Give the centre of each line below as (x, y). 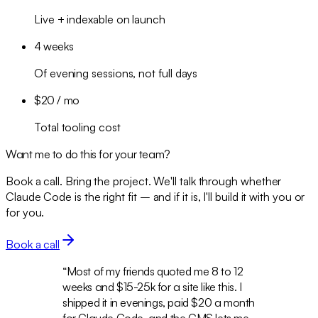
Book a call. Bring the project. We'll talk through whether (144, 181)
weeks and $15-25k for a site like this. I (152, 286)
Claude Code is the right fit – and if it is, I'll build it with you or (155, 196)
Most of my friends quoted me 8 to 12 (155, 271)
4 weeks (54, 46)
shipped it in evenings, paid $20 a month (159, 302)
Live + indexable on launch (100, 19)
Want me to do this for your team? (88, 154)
